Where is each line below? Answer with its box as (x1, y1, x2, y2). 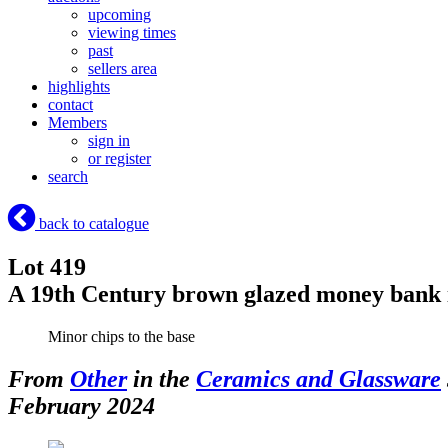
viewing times (88, 24, 176, 42)
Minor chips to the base (48, 328, 195, 345)
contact (48, 96, 93, 114)
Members (48, 114, 107, 132)
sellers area (88, 60, 157, 78)
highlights (48, 78, 110, 96)
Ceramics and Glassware (196, 365, 441, 392)
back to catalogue (35, 215, 149, 233)
